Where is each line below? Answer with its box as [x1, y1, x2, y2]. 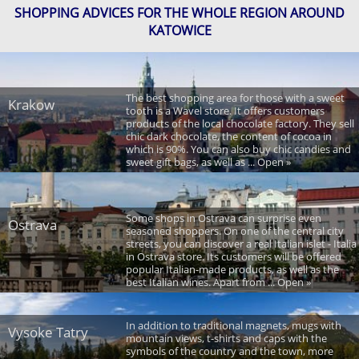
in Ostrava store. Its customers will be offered [125, 249, 341, 264]
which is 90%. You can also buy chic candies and [125, 142, 351, 157]
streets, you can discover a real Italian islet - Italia [125, 236, 357, 252]
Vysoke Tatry [8, 323, 88, 342]
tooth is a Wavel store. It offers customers [125, 103, 325, 119]
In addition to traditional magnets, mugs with [125, 318, 341, 333]
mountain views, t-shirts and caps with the [125, 331, 327, 346]
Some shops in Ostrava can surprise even [125, 211, 321, 226]
